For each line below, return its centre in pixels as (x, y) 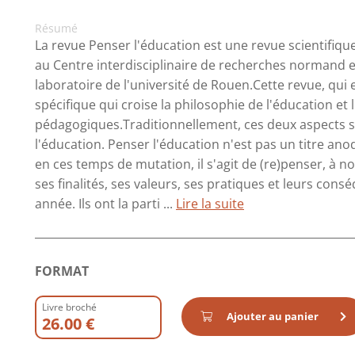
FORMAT (62, 271)
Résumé (56, 28)
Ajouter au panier (273, 316)
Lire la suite (210, 204)
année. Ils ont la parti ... (105, 204)
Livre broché (69, 307)
